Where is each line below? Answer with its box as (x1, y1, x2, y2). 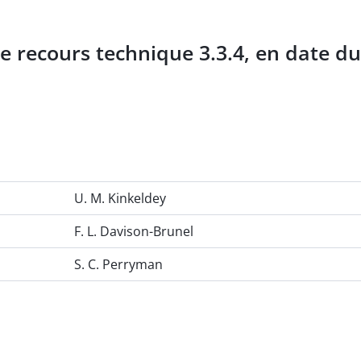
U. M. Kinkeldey (74, 189, 166, 208)
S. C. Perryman (74, 255, 163, 274)
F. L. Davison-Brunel (74, 222, 193, 241)
